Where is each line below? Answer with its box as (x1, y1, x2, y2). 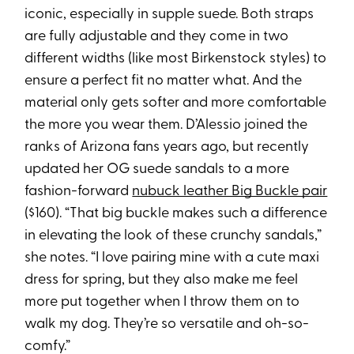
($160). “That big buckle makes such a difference (24, 206, 328, 222)
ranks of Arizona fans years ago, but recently (24, 140, 310, 156)
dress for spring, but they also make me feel (24, 273, 299, 288)
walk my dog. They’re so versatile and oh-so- (24, 317, 310, 333)
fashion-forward (24, 184, 133, 200)
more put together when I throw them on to (24, 295, 300, 311)
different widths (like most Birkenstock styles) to (24, 51, 327, 67)
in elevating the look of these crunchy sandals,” (24, 228, 322, 244)
